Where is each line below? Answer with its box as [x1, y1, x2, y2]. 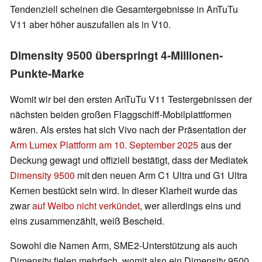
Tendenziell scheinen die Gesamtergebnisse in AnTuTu [10, 2, 238, 16]
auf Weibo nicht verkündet [32, 199, 140, 213]
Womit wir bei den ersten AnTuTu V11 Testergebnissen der [10, 92, 252, 106]
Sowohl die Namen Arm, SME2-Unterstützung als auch [10, 239, 237, 253]
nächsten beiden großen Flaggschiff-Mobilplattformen [10, 108, 232, 122]
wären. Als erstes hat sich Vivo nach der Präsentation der [10, 123, 246, 137]
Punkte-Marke [10, 65, 84, 82]
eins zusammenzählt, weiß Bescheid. [10, 214, 167, 228]
